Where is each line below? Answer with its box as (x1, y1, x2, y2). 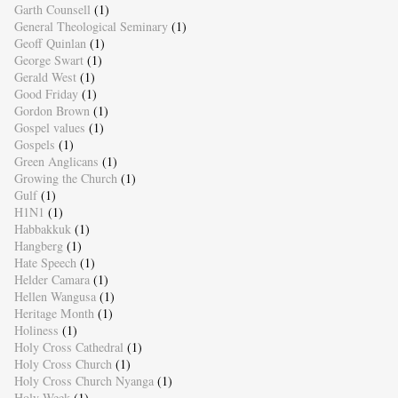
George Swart (13, 51, 84, 68)
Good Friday (13, 84, 78, 102)
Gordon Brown (13, 101, 90, 119)
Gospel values (13, 118, 85, 136)
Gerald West (13, 68, 76, 85)
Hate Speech (13, 253, 76, 271)
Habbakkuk (13, 219, 71, 237)
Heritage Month (13, 304, 94, 322)
